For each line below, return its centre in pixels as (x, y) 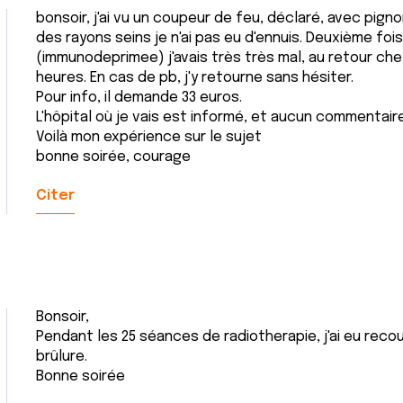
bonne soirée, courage (113, 157)
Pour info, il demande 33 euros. (139, 98)
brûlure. (62, 357)
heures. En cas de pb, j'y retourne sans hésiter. (195, 78)
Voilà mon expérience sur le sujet (149, 137)
